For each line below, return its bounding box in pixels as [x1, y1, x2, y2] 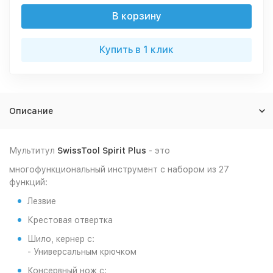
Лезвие [27, 196, 56, 206]
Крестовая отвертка [27, 215, 113, 225]
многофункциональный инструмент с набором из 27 [9, 165, 229, 174]
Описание [9, 106, 53, 116]
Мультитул [9, 146, 57, 155]
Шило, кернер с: [27, 234, 94, 244]
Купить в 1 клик [99, 44, 174, 55]
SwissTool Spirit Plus [57, 146, 146, 155]
